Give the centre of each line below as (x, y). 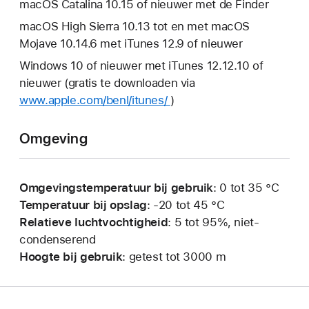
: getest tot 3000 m (174, 256)
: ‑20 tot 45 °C (186, 205)
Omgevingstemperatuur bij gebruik (117, 187)
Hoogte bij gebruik (71, 256)
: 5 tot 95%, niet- (213, 222)
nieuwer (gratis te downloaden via (107, 82)
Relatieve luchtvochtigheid (94, 222)
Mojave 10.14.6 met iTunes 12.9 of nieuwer (131, 44)
